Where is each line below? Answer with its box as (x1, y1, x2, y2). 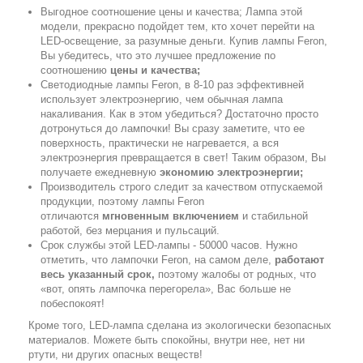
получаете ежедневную (41, 166, 160, 178)
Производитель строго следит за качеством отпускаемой (41, 181, 322, 193)
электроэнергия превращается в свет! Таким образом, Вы (41, 152, 326, 164)
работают (275, 254, 324, 266)
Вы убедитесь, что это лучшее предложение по (41, 49, 275, 62)
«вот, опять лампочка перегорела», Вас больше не (41, 283, 291, 295)
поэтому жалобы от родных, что (155, 268, 316, 280)
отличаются (41, 210, 102, 222)
